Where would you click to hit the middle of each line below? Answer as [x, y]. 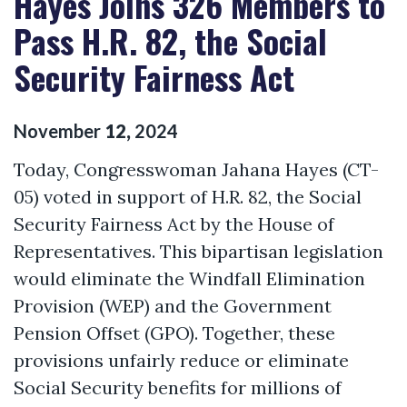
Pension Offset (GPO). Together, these [174, 333]
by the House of [265, 223]
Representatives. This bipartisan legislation [199, 251]
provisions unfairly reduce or [141, 360]
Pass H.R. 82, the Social [170, 40]
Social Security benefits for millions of [178, 387]
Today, [44, 169]
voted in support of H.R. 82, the [174, 196]
